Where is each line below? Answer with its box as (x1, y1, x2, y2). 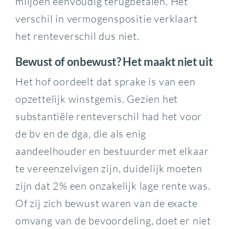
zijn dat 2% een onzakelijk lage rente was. (15, 179, 211, 193)
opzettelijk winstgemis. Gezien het (15, 93, 178, 106)
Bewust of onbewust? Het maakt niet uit (15, 55, 213, 69)
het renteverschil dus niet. (15, 30, 140, 43)
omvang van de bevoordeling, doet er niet (15, 214, 211, 227)
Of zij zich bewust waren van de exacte (15, 197, 198, 210)
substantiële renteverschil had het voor (15, 110, 202, 123)
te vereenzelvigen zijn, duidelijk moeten (15, 162, 202, 175)
